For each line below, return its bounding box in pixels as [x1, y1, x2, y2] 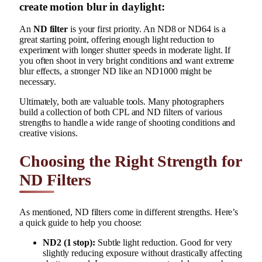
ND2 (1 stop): [43, 237, 95, 247]
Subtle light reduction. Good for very [95, 237, 232, 247]
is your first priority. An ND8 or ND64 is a [68, 24, 226, 35]
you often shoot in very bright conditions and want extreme [19, 56, 235, 66]
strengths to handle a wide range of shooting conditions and [19, 118, 236, 128]
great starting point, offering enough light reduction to [19, 35, 214, 45]
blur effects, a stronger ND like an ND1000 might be [19, 66, 212, 77]
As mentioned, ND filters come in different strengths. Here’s [19, 206, 239, 217]
